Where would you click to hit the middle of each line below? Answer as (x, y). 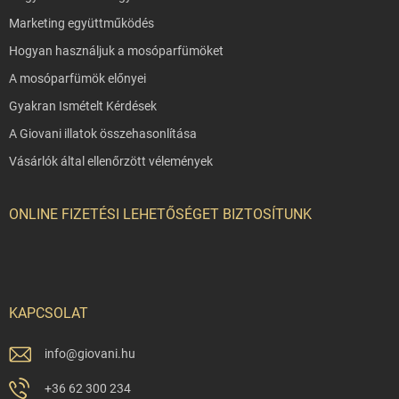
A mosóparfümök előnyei (77, 79)
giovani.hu (106, 354)
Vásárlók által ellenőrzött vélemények (111, 162)
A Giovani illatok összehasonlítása (103, 134)
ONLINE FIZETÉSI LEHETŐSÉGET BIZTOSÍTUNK (160, 215)
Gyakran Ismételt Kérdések (83, 106)
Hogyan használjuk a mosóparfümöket (116, 51)
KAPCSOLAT (49, 313)
